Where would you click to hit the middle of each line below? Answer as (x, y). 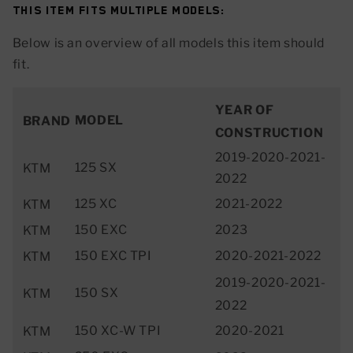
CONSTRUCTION (269, 132)
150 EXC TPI (113, 255)
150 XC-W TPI (118, 330)
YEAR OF (244, 110)
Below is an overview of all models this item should (168, 43)
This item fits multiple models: (119, 10)
